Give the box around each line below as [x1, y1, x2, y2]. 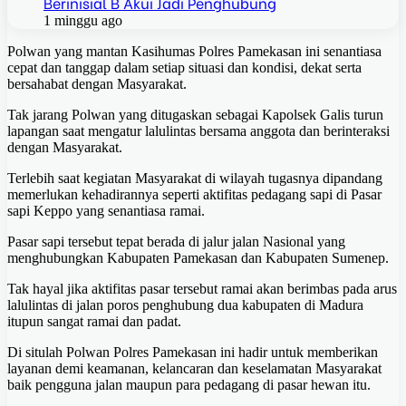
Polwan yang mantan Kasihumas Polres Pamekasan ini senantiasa [7, 43, 382, 60]
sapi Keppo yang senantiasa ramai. [7, 203, 205, 219]
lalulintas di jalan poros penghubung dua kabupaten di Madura [7, 297, 363, 314]
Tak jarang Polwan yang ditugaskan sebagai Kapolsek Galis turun [7, 107, 383, 123]
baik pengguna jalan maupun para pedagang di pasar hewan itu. [7, 377, 371, 393]
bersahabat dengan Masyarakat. [7, 76, 187, 92]
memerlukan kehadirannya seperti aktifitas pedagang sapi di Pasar [7, 187, 382, 203]
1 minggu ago [43, 13, 122, 29]
